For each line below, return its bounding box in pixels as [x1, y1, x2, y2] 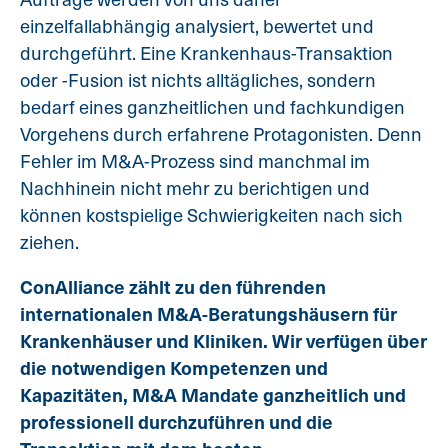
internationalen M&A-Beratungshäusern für [20, 300, 397, 327]
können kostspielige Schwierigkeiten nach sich [20, 201, 403, 227]
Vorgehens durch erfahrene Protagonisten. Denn [20, 120, 422, 146]
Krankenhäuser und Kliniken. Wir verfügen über [20, 327, 427, 354]
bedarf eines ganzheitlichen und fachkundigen [20, 93, 405, 119]
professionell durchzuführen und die [20, 408, 333, 435]
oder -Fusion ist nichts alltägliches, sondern [20, 66, 376, 92]
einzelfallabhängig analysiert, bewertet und [20, 12, 374, 38]
